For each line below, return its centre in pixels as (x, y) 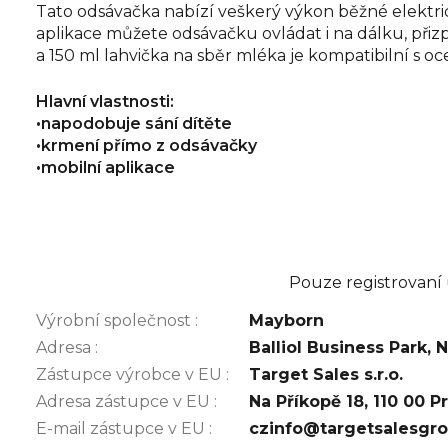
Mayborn (286, 321)
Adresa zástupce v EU (125, 402)
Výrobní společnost (115, 321)
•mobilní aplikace (105, 168)
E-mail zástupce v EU (122, 429)
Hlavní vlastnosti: (105, 102)
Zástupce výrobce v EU (131, 375)
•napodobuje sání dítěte (134, 124)
